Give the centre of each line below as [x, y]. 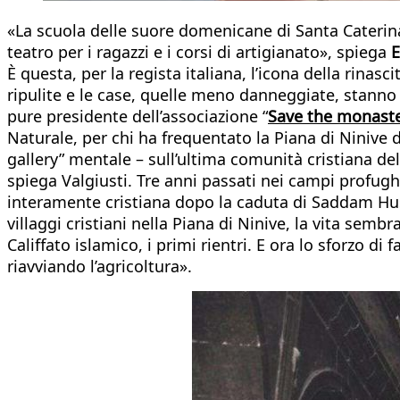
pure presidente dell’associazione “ [137, 116]
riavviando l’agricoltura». [100, 266]
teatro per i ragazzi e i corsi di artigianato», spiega [199, 51]
